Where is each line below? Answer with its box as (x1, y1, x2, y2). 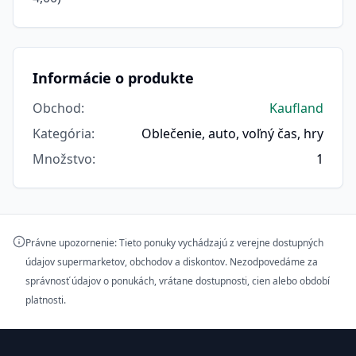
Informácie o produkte (33, 68, 194, 87)
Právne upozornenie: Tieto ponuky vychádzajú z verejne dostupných (25, 235, 323, 250)
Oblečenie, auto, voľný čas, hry (141, 124, 323, 142)
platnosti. (25, 292, 66, 307)
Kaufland (269, 99, 323, 117)
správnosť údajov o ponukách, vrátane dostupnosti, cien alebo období (25, 273, 330, 288)
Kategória (33, 124, 91, 142)
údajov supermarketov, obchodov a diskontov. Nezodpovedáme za (25, 254, 318, 269)
